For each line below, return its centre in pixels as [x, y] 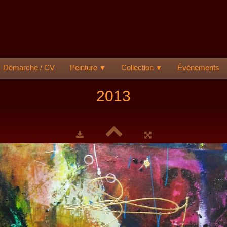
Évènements [198, 68]
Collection [138, 68]
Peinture [85, 68]
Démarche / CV [29, 68]
